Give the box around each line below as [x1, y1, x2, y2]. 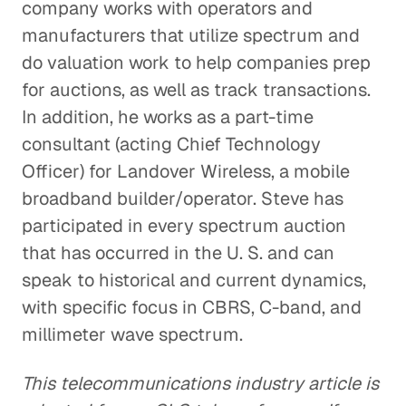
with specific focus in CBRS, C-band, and [22, 295, 362, 319]
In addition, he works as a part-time [22, 105, 314, 129]
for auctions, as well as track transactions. [22, 78, 371, 101]
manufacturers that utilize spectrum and [22, 24, 360, 47]
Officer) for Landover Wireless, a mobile [22, 159, 350, 183]
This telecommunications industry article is [22, 372, 379, 395]
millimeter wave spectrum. [22, 323, 243, 346]
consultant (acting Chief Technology [22, 132, 321, 156]
